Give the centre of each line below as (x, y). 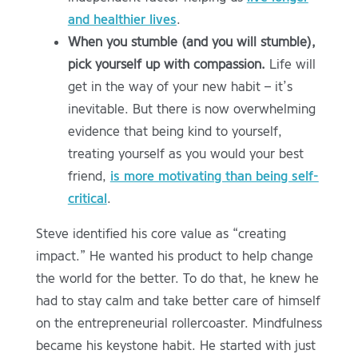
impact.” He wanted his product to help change (174, 257)
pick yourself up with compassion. (166, 65)
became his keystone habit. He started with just (175, 346)
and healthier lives (122, 20)
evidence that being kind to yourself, (175, 132)
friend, (89, 177)
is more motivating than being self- (214, 177)
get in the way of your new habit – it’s (180, 87)
